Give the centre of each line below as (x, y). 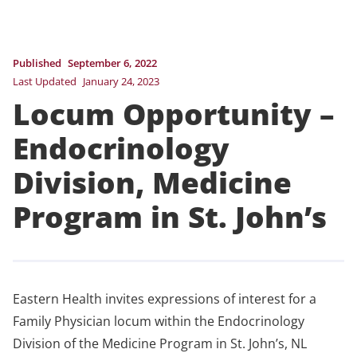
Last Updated (45, 81)
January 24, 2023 (121, 81)
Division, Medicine (152, 182)
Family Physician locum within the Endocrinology (159, 321)
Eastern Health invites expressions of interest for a (165, 298)
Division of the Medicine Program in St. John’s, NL (160, 343)
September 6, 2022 (112, 63)
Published (37, 63)
